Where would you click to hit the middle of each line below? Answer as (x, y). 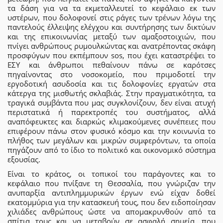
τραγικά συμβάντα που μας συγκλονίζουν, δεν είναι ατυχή (111, 102)
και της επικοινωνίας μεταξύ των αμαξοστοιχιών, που (111, 36)
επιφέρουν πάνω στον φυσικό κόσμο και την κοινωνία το (111, 131)
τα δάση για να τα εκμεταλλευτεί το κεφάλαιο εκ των (111, 8)
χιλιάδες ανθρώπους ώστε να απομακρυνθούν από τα (111, 211)
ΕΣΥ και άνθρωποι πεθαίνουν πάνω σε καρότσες (111, 64)
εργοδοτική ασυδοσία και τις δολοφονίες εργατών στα (111, 83)
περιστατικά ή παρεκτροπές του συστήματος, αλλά (111, 112)
